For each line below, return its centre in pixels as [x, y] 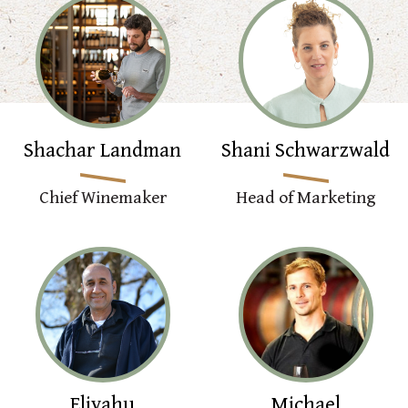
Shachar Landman [103, 150]
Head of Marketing [306, 198]
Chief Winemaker [102, 198]
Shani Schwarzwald [306, 150]
